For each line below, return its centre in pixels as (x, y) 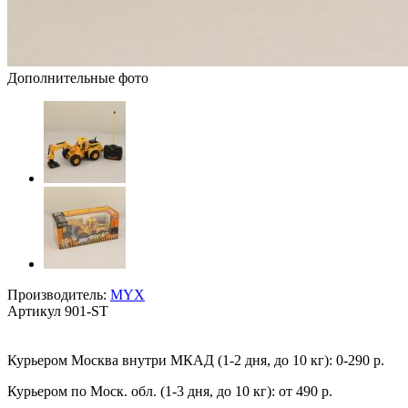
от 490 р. (306, 391)
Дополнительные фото (78, 77)
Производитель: (57, 294)
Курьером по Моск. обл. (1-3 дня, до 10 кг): (141, 391)
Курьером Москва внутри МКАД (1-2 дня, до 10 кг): (170, 360)
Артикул (34, 311)
